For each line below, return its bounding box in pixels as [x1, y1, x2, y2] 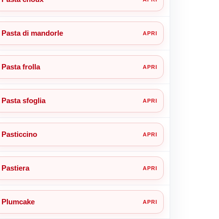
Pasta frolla [1, 62, 40, 71]
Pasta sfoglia [1, 96, 45, 105]
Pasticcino [1, 130, 37, 138]
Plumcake [1, 197, 35, 206]
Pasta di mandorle [1, 28, 63, 37]
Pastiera [1, 163, 29, 172]
